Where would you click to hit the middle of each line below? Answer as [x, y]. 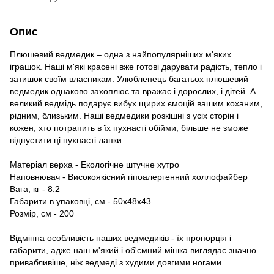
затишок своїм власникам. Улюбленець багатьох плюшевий [129, 79]
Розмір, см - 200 [42, 213]
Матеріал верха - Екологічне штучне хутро [94, 164]
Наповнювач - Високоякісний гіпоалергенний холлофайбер [129, 176]
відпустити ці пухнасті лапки [66, 140]
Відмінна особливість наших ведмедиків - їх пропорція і [120, 238]
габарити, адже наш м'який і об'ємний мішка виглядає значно [133, 250]
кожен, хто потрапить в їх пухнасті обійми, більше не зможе [129, 128]
